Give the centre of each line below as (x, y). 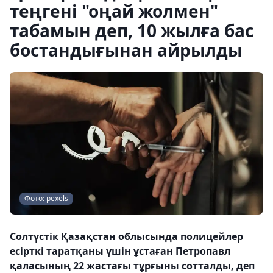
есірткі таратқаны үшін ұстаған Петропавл (120, 251)
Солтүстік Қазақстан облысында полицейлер (126, 236)
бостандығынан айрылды (126, 50)
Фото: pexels (46, 198)
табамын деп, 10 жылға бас (132, 30)
